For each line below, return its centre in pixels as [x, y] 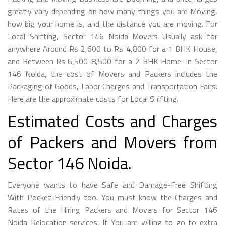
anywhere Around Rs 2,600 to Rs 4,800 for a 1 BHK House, [113, 48]
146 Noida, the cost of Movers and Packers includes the [113, 74]
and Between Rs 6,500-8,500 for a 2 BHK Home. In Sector [113, 61]
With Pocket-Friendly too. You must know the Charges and [113, 197]
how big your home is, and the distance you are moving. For [113, 23]
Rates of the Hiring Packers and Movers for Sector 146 [113, 210]
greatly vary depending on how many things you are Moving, [113, 11]
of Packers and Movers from [113, 142]
